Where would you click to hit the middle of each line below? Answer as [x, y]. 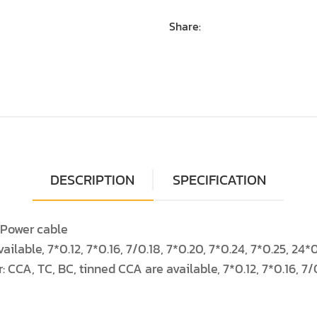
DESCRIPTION [92, 180]
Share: [185, 26]
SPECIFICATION [219, 180]
